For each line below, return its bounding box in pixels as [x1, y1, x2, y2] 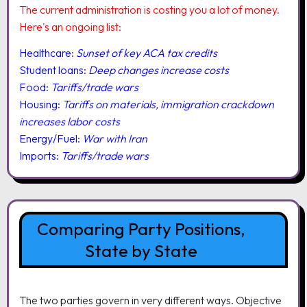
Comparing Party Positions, [36, 217, 245, 240]
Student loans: [19, 62, 86, 77]
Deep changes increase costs [86, 62, 229, 77]
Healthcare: [19, 45, 74, 60]
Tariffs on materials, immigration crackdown [62, 97, 274, 111]
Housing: [19, 97, 62, 111]
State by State [84, 239, 197, 262]
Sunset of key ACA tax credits [73, 45, 217, 60]
